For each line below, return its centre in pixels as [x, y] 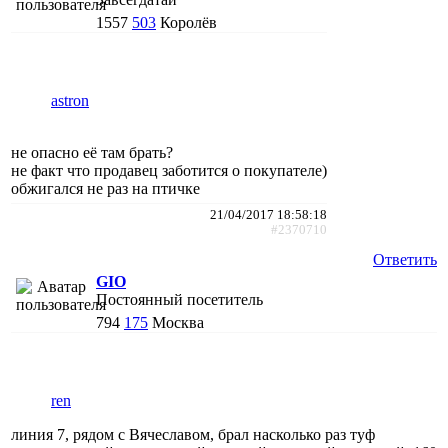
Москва [178, 322]
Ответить [405, 259]
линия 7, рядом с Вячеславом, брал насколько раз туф [193, 434]
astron [70, 100]
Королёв [188, 22]
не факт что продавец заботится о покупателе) [169, 170]
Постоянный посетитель [179, 299]
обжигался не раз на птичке [105, 188]
